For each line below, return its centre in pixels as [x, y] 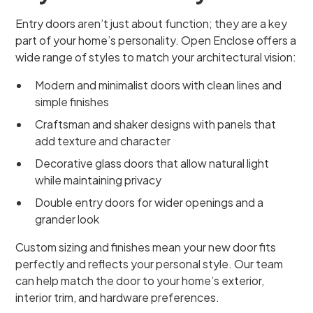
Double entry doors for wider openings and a [150, 202]
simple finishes [72, 102]
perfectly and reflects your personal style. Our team [150, 264]
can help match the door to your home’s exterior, [140, 281]
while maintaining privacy [99, 180]
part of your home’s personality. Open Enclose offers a [156, 40]
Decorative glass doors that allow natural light [152, 163]
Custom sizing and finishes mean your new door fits [146, 247]
